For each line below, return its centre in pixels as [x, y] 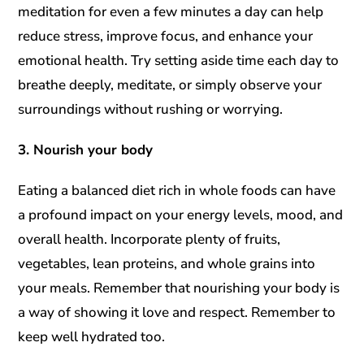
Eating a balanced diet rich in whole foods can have [177, 190]
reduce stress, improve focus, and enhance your [166, 36]
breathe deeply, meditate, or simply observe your [170, 84]
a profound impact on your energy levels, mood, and [181, 214]
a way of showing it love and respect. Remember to [177, 312]
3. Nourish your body [86, 149]
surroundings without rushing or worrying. [151, 109]
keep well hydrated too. [92, 336]
